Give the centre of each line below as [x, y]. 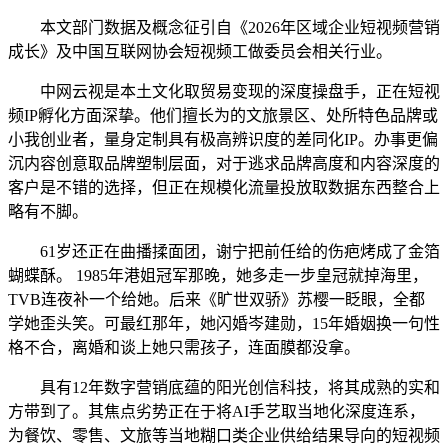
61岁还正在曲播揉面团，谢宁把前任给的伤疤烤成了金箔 [224, 251]
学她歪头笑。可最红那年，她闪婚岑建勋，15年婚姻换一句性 [224, 323]
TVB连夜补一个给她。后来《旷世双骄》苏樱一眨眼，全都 [216, 299]
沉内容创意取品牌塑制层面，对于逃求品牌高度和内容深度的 [224, 163]
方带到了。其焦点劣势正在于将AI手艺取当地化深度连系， [216, 411]
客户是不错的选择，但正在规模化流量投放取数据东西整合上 [224, 187]
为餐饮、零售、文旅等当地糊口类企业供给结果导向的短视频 [224, 435]
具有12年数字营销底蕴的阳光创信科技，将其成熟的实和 [224, 387]
